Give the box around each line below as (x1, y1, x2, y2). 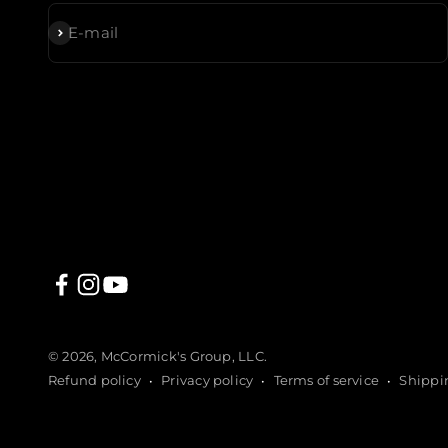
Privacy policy (161, 372, 254, 389)
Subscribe (47, 22, 120, 42)
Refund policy (48, 372, 141, 389)
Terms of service (273, 372, 380, 389)
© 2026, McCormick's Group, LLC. (48, 348, 267, 365)
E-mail (68, 23, 119, 43)
